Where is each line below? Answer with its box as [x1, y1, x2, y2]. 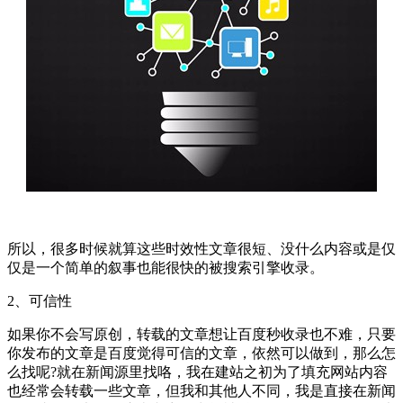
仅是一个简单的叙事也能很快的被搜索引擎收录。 [7, 259, 324, 275]
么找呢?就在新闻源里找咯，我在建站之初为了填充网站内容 [7, 363, 388, 380]
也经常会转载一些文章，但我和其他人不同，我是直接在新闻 [7, 382, 396, 399]
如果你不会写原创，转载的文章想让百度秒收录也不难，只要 [7, 326, 396, 342]
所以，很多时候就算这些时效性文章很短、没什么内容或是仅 [7, 240, 396, 256]
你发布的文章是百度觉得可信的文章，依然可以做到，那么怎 [7, 345, 396, 361]
